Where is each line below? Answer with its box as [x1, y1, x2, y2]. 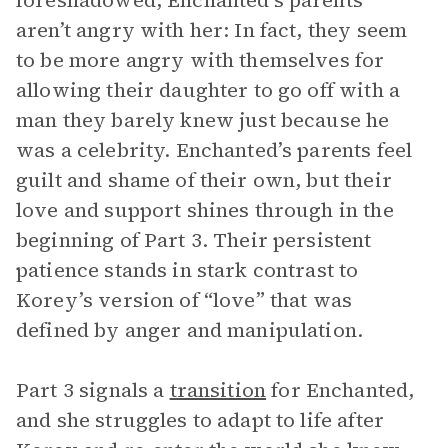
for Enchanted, [266, 376, 415, 404]
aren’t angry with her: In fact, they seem [16, 16, 408, 44]
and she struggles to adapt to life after [16, 406, 384, 434]
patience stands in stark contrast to [16, 256, 359, 284]
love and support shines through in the [16, 196, 394, 224]
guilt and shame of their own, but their [16, 166, 392, 194]
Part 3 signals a [16, 376, 170, 404]
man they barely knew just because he [16, 106, 390, 134]
